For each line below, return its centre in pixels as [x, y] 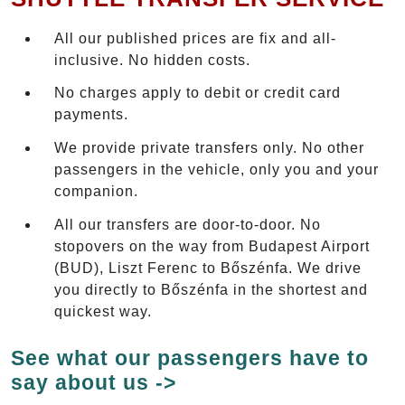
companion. [96, 192]
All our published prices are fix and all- [195, 38]
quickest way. [103, 311]
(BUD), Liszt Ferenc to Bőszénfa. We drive [208, 268]
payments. [91, 115]
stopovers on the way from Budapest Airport [212, 246]
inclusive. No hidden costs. [152, 60]
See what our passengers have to [190, 358]
